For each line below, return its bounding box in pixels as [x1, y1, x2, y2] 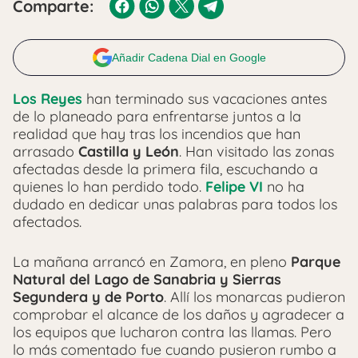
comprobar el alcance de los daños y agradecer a [13, 305, 344, 324]
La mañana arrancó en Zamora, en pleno [13, 253, 287, 271]
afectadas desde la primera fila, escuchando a [13, 160, 318, 178]
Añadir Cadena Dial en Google [111, 51, 266, 64]
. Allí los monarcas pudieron [164, 288, 345, 306]
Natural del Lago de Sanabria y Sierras [13, 270, 281, 288]
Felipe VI [201, 177, 263, 196]
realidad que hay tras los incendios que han [13, 125, 300, 143]
